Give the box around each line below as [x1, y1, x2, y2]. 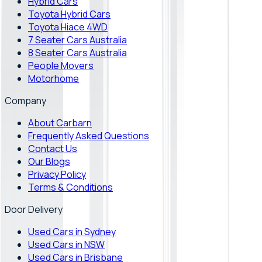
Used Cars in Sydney [28, 225, 116, 238]
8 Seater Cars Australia [28, 46, 127, 59]
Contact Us [28, 142, 77, 155]
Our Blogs [28, 154, 70, 168]
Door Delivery [5, 202, 63, 216]
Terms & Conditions [28, 180, 113, 194]
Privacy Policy [28, 167, 86, 181]
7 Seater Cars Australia [28, 33, 127, 46]
